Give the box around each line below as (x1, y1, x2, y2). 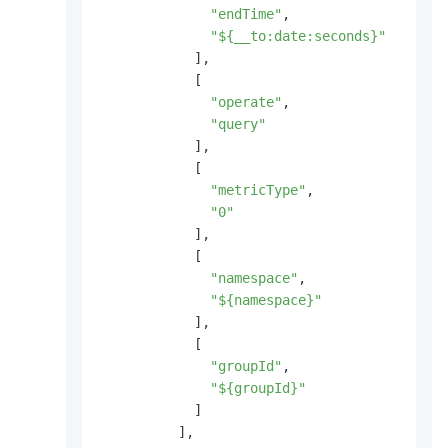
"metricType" (210, 182, 306, 199)
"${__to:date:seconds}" (210, 28, 386, 45)
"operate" (210, 94, 282, 111)
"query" (210, 116, 266, 133)
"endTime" (210, 6, 282, 23)
